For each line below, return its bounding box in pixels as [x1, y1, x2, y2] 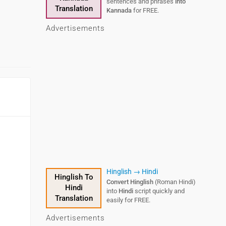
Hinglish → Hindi [106, 167, 158, 176]
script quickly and [133, 187, 185, 195]
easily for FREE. [106, 196, 150, 204]
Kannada [106, 7, 132, 14]
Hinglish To [54, 173, 93, 182]
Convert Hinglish [106, 178, 153, 186]
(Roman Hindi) [153, 178, 196, 186]
